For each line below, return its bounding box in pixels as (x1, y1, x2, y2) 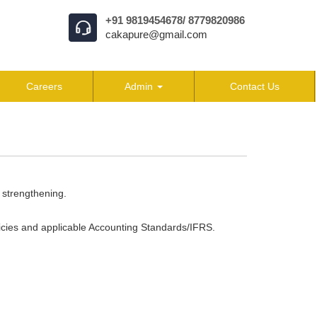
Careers (26, 81, 62, 92)
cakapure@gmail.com (105, 28, 207, 40)
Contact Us (229, 81, 279, 92)
